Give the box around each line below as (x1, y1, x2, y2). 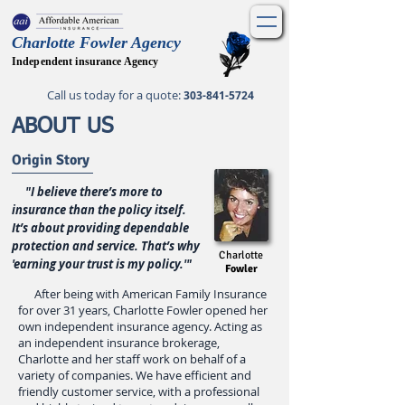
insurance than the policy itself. (12, 202, 186, 218)
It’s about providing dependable (12, 220, 189, 236)
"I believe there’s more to (12, 184, 163, 200)
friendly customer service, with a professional (18, 383, 259, 400)
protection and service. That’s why (12, 238, 200, 254)
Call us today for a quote (47, 87, 178, 103)
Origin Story (12, 151, 89, 169)
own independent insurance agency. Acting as (18, 318, 262, 334)
